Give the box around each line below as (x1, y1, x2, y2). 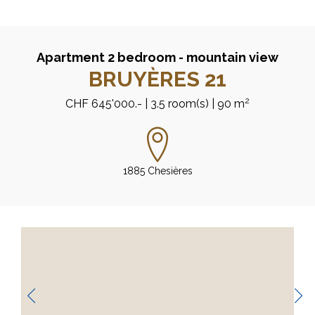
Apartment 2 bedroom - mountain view (37, 50, 278, 65)
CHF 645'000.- (65, 97, 142, 110)
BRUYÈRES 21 (89, 67, 226, 91)
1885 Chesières (122, 165, 193, 176)
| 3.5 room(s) (145, 97, 209, 110)
